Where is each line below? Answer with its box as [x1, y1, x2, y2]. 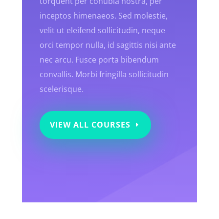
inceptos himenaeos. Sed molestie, [39, 10, 168, 22]
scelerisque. [39, 84, 84, 95]
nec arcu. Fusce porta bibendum [39, 54, 159, 66]
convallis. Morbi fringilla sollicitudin [39, 69, 169, 80]
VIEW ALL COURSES [49, 119, 131, 131]
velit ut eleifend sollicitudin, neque [39, 25, 165, 36]
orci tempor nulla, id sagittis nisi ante [39, 40, 176, 51]
